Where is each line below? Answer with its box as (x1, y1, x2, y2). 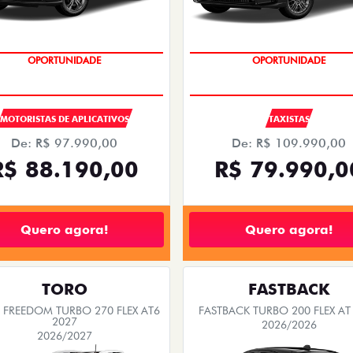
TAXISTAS (268, 113, 310, 125)
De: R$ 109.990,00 (232, 136, 346, 151)
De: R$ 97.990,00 (11, 136, 117, 151)
